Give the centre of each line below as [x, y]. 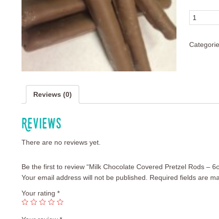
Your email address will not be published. [85, 178]
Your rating [39, 193]
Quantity [202, 15]
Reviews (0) [53, 94]
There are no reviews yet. [61, 142]
